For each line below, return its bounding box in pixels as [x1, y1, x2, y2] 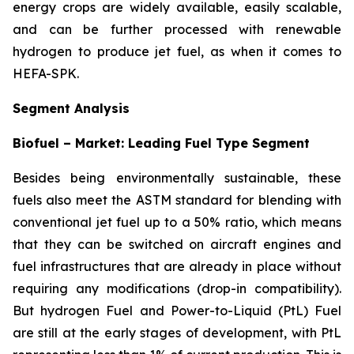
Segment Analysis [13, 100, 130, 116]
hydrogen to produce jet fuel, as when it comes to [13, 43, 341, 59]
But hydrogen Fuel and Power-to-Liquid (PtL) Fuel [13, 302, 341, 318]
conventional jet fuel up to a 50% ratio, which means [13, 213, 341, 230]
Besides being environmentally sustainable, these [13, 169, 341, 186]
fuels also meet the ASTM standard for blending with [13, 191, 341, 208]
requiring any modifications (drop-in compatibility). [13, 280, 341, 296]
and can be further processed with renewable [13, 21, 341, 37]
